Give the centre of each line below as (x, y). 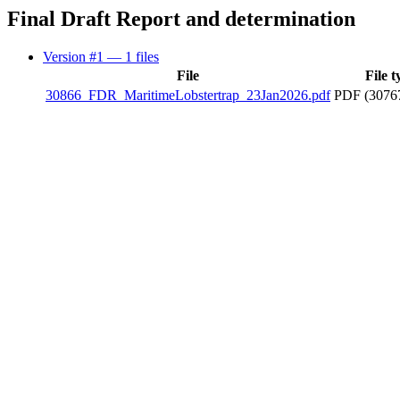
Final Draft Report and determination (181, 19)
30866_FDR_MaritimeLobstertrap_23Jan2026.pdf (188, 95)
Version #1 (75, 56)
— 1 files (133, 56)
